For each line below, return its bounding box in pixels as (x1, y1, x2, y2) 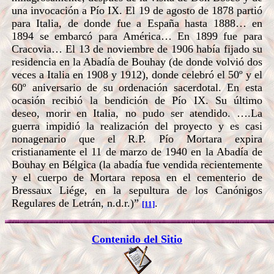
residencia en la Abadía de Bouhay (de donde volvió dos (12, 55, 262, 68)
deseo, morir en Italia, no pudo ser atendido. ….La (12, 106, 262, 119)
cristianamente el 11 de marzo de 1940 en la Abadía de (12, 145, 262, 158)
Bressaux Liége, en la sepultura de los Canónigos (12, 183, 262, 196)
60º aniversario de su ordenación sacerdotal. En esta (12, 81, 262, 94)
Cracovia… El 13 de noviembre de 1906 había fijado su (12, 42, 262, 55)
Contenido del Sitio (92, 233, 182, 245)
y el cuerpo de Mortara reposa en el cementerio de (12, 171, 262, 183)
